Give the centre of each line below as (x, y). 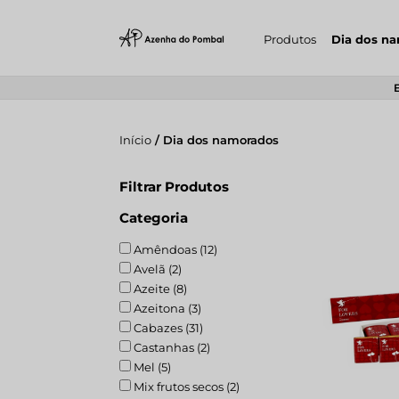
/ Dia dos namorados (216, 140)
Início (136, 140)
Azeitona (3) (167, 308)
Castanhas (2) (171, 347)
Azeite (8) (159, 289)
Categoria (154, 218)
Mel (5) (151, 367)
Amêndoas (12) (175, 249)
